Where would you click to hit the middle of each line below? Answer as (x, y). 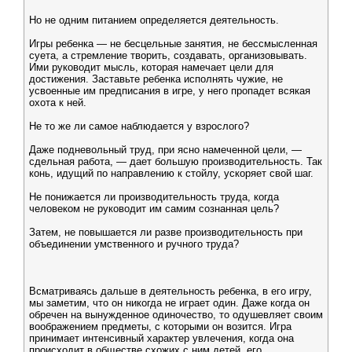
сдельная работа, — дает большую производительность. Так (176, 161)
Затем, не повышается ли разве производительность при (166, 232)
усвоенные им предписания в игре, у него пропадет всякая (170, 91)
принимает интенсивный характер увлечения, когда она (161, 338)
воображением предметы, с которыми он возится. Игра (160, 326)
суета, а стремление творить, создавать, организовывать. (168, 55)
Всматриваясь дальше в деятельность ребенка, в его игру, (170, 291)
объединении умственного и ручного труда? (134, 244)
